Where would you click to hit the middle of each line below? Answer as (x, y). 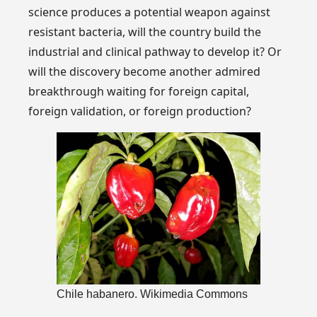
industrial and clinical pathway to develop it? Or (155, 52)
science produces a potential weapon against (150, 12)
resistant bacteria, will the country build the (145, 32)
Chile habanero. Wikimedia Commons (152, 294)
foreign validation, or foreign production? (140, 111)
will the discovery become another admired (145, 72)
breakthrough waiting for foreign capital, (139, 92)
